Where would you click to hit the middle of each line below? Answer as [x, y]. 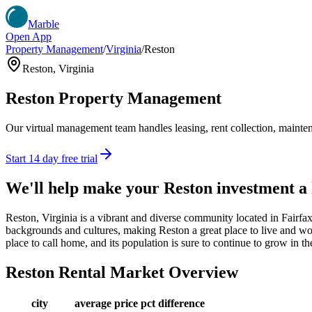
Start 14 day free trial [52, 158]
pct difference [173, 304]
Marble [44, 24]
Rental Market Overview [146, 272]
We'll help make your [85, 188]
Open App [29, 37]
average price [106, 304]
